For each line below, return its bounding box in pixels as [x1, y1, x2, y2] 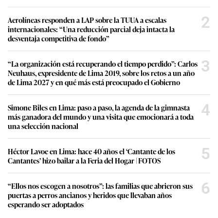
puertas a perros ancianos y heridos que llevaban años [8, 189, 172, 200]
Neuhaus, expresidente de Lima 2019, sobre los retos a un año [8, 67, 195, 78]
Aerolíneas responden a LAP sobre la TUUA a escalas [8, 14, 166, 25]
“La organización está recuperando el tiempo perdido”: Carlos [8, 58, 198, 69]
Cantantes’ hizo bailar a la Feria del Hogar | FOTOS [8, 155, 161, 165]
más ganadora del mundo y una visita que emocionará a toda [8, 111, 194, 122]
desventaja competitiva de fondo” [8, 33, 109, 43]
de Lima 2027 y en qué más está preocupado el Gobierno [8, 76, 180, 87]
